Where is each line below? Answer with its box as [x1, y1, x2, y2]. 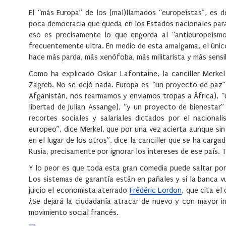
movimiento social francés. [29, 208, 121, 217]
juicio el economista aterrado [29, 186, 130, 195]
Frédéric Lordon [129, 186, 182, 195]
